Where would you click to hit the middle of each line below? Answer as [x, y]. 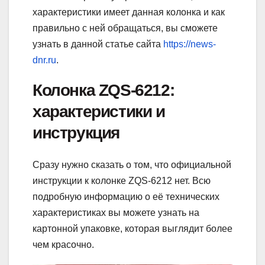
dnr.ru [44, 60]
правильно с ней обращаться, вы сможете [125, 28]
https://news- [190, 44]
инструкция [76, 132]
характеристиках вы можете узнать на [116, 213]
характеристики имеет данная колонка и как [129, 12]
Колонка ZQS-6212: [104, 90]
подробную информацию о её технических [126, 197]
